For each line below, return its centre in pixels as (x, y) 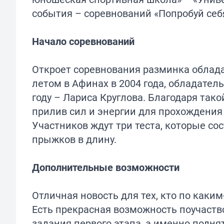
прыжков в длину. (74, 139)
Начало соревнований (83, 41)
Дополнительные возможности (106, 167)
